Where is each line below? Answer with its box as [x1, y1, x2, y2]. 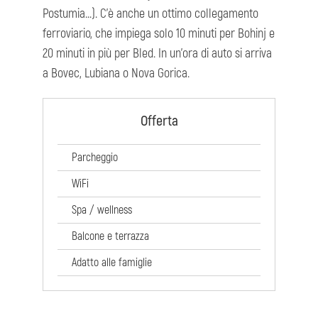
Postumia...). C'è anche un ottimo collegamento [43, 6, 258, 23]
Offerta [140, 112, 178, 131]
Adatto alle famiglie [72, 256, 152, 270]
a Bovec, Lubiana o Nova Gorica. [43, 65, 190, 82]
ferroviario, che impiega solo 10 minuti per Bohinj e [43, 26, 275, 43]
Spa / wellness [72, 203, 132, 218]
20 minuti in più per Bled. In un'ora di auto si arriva [43, 45, 272, 62]
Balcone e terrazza [72, 229, 149, 244]
